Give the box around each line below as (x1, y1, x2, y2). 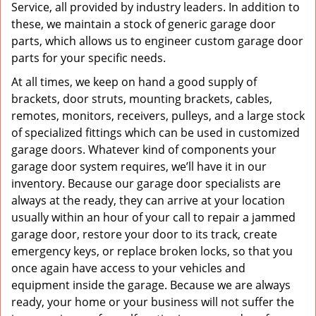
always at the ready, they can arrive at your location (11, 193, 285, 208)
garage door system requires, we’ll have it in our (11, 159, 267, 174)
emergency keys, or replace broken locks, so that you (11, 243, 293, 259)
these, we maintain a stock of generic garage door (11, 16, 276, 32)
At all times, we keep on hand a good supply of (11, 74, 257, 90)
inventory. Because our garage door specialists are (11, 176, 281, 191)
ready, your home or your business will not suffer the (11, 294, 294, 310)
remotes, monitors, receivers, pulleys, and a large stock (11, 108, 305, 123)
